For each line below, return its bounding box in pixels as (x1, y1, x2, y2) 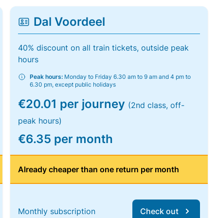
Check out (140, 206, 179, 216)
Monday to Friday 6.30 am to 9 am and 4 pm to (63, 73, 191, 80)
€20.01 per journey (18, 97, 128, 111)
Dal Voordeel (34, 15, 106, 29)
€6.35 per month (18, 132, 113, 146)
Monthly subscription (18, 206, 96, 216)
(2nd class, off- (128, 100, 185, 110)
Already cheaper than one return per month (18, 164, 180, 174)
